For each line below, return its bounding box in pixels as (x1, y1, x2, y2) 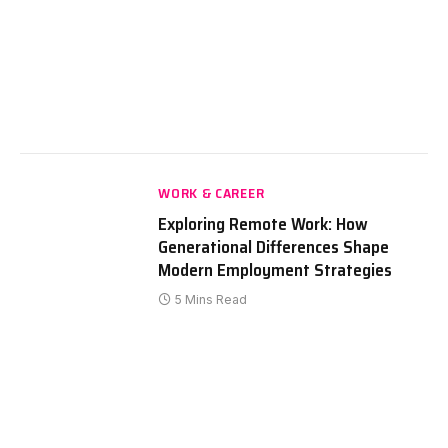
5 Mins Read (175, 291, 248, 307)
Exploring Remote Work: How (158, 209, 369, 238)
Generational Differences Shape (158, 232, 390, 261)
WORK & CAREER (158, 181, 265, 204)
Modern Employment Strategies (158, 255, 393, 284)
